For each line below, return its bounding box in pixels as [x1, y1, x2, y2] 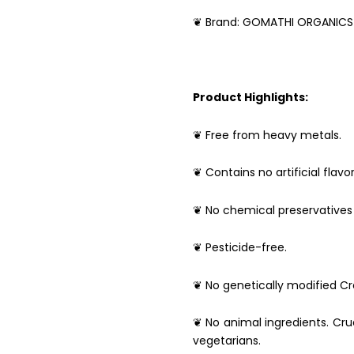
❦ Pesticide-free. [193, 239, 287, 256]
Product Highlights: [193, 89, 308, 106]
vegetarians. [193, 333, 261, 349]
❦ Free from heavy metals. [193, 126, 341, 143]
